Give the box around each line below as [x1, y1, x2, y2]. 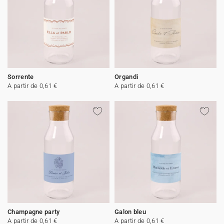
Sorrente [7, 73, 34, 80]
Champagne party [7, 208, 60, 215]
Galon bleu [114, 208, 146, 215]
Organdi [114, 73, 138, 80]
